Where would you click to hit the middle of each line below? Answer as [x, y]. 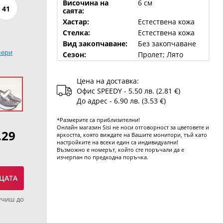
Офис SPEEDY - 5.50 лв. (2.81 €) [128, 91]
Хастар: [76, 22]
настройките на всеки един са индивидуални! [117, 142]
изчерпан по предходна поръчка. [102, 157]
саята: [73, 11]
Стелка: [76, 33]
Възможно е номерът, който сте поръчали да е [120, 150]
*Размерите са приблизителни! [98, 120]
